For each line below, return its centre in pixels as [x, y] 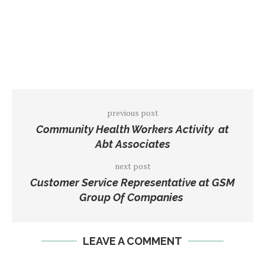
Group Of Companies [132, 197]
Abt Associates [132, 144]
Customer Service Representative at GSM [132, 182]
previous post [132, 113]
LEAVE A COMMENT [132, 241]
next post [132, 166]
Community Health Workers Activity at [132, 129]
